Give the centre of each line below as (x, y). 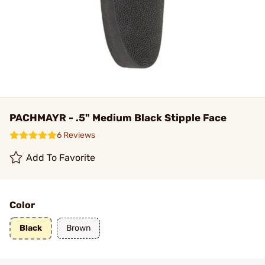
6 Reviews (76, 135)
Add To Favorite (61, 158)
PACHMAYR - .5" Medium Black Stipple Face (118, 118)
